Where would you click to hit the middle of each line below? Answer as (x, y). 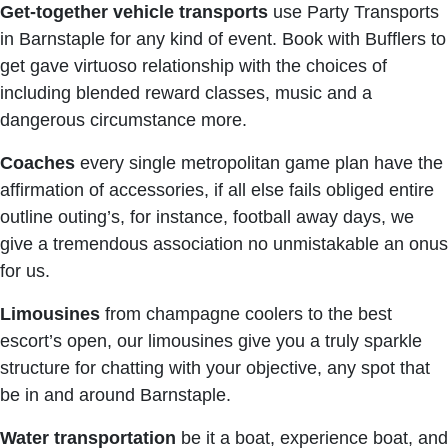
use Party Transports (353, 12)
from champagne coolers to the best (246, 314)
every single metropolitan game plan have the (259, 163)
